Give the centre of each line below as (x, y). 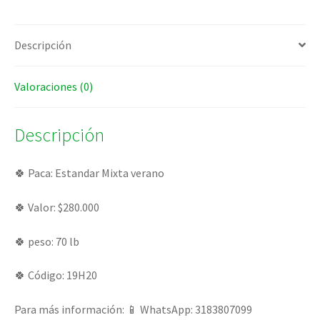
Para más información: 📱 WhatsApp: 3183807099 (133, 309)
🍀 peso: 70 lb (47, 241)
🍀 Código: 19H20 (56, 275)
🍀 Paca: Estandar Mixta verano (89, 173)
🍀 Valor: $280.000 (57, 207)
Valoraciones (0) (54, 86)
